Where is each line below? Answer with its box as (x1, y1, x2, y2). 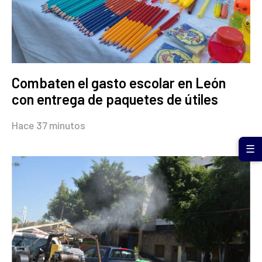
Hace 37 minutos (12, 119, 85, 132)
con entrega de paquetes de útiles (12, 91, 218, 108)
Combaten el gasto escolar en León (12, 74, 226, 91)
